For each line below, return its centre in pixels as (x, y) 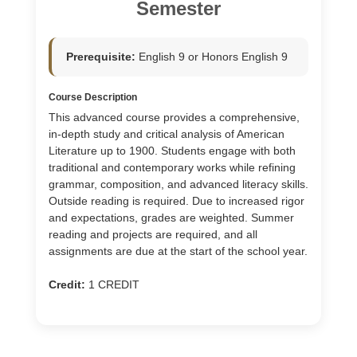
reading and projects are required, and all (153, 234)
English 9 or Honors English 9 (212, 57)
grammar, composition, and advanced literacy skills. (178, 184)
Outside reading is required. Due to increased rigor (177, 201)
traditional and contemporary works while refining (172, 167)
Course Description (93, 97)
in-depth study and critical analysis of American (167, 134)
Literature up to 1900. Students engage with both (172, 151)
